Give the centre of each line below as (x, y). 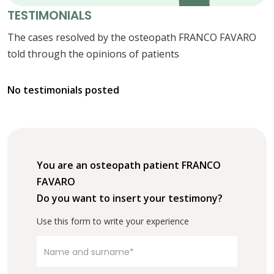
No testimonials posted (63, 90)
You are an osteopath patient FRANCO (129, 165)
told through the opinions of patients (93, 54)
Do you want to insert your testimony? (130, 198)
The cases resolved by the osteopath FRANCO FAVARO (132, 38)
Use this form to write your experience (113, 221)
